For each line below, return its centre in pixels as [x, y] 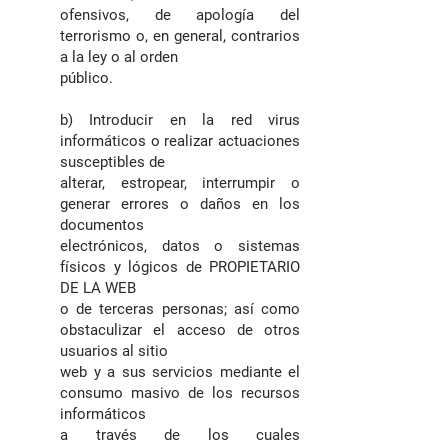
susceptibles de [112, 162]
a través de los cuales [180, 435]
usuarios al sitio [114, 351]
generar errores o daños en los [180, 204]
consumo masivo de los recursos [180, 393]
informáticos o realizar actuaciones [180, 141]
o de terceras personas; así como [180, 309]
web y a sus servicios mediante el [180, 372]
